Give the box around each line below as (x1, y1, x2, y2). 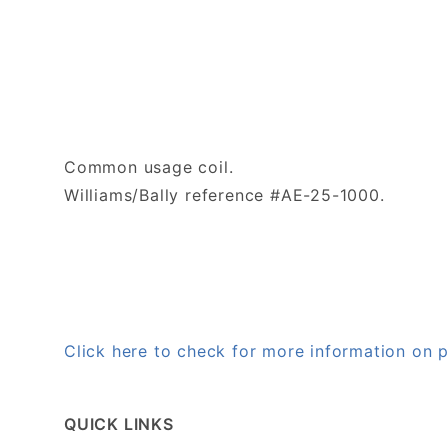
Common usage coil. (64, 156, 234, 177)
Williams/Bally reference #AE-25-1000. (64, 184, 385, 205)
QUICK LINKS (64, 414, 174, 434)
